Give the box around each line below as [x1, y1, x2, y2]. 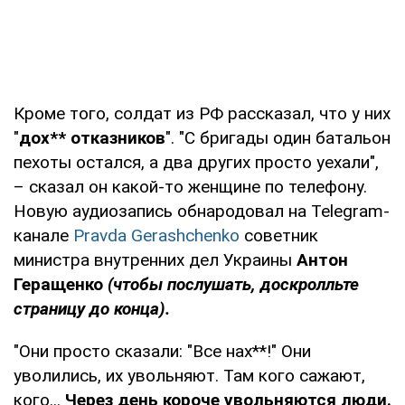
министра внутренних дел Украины [14, 249, 297, 270]
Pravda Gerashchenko [73, 224, 240, 246]
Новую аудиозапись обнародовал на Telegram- [14, 200, 390, 221]
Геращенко [14, 273, 103, 295]
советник [240, 224, 318, 246]
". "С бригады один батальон [165, 127, 391, 148]
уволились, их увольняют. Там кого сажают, [14, 364, 365, 386]
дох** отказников [19, 127, 165, 148]
